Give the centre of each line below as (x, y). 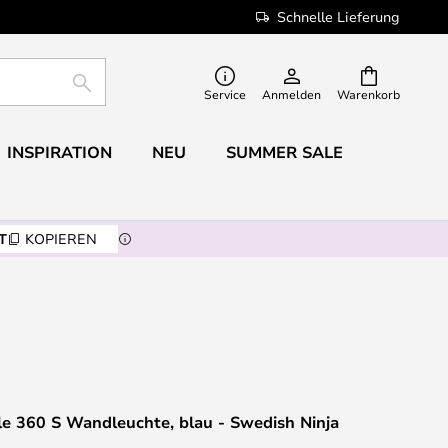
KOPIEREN (60, 238)
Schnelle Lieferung (338, 16)
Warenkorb (368, 94)
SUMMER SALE (284, 152)
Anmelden (291, 94)
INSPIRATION (59, 152)
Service (225, 94)
